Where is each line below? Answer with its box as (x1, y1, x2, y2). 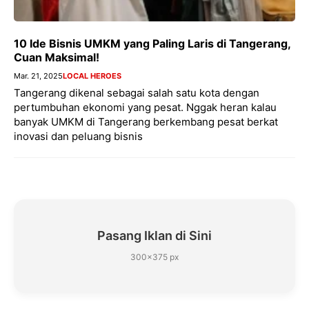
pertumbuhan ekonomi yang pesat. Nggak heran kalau (14, 101, 277, 114)
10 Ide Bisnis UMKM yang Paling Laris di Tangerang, (14, 37, 290, 51)
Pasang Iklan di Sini (97, 228, 212, 243)
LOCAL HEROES (63, 71, 121, 81)
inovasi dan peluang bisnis (14, 130, 143, 143)
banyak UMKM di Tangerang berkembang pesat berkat (14, 115, 278, 129)
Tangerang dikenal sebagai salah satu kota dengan (14, 86, 259, 100)
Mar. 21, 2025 (14, 71, 63, 81)
